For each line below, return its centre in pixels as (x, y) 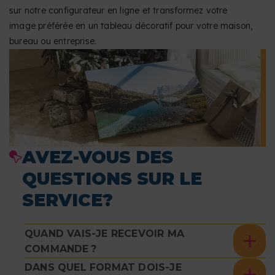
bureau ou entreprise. (53, 41)
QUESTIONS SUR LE (112, 179)
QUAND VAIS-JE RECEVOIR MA (104, 233)
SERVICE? (68, 200)
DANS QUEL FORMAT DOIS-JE (103, 267)
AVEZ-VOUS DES (98, 157)
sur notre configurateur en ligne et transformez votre (118, 11)
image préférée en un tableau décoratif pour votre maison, (131, 26)
